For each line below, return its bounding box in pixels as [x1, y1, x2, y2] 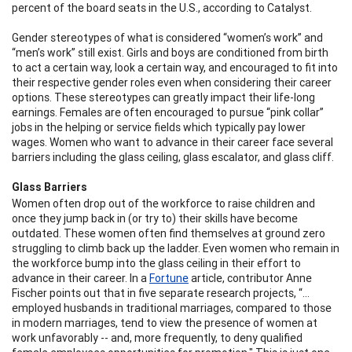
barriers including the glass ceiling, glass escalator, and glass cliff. [12, 149, 334, 164]
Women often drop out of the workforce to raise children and [12, 196, 315, 211]
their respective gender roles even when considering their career [12, 75, 332, 90]
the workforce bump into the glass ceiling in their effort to [12, 255, 301, 270]
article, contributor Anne [189, 270, 312, 285]
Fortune [149, 270, 189, 285]
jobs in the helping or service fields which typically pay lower [12, 119, 306, 134]
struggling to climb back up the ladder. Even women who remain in [12, 240, 339, 255]
